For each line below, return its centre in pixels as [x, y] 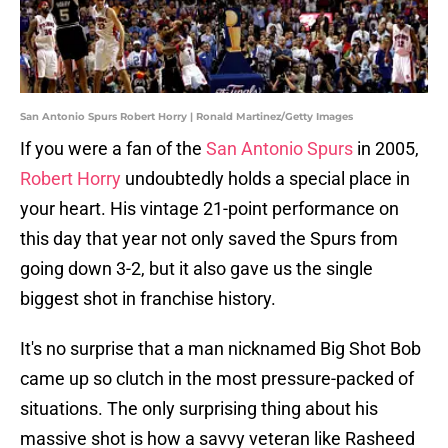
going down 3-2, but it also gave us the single [196, 269]
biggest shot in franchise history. [148, 299]
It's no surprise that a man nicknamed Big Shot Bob [220, 349]
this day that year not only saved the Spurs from [209, 239]
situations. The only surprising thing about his [199, 409]
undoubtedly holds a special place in [265, 179]
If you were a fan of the [113, 149]
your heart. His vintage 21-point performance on [209, 209]
